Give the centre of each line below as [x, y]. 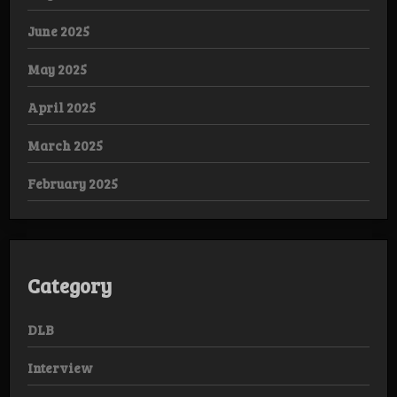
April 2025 [62, 107]
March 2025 [65, 145]
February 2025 [73, 183]
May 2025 [57, 69]
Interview [60, 367]
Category [70, 286]
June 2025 [58, 31]
